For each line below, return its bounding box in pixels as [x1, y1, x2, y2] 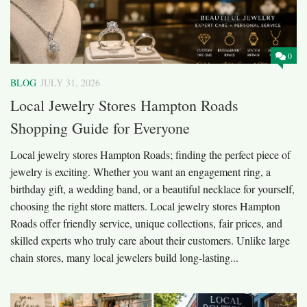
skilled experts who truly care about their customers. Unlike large [10, 233, 290, 248]
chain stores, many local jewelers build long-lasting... [10, 250, 238, 265]
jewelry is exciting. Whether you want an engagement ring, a [10, 164, 271, 180]
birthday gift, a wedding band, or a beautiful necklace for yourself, [10, 182, 295, 197]
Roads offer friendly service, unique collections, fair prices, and [10, 216, 282, 231]
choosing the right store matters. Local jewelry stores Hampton [10, 199, 280, 214]
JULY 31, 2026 [40, 76, 100, 90]
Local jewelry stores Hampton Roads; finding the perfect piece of [10, 147, 291, 162]
